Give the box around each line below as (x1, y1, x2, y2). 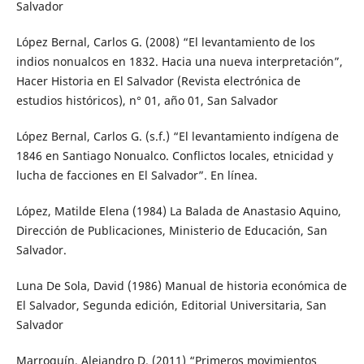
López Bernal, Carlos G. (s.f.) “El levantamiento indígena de (15, 128, 339, 145)
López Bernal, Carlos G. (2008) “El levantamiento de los (15, 34, 315, 50)
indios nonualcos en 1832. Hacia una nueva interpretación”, (15, 54, 343, 70)
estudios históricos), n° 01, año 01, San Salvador (15, 93, 278, 109)
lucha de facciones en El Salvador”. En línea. (15, 167, 258, 184)
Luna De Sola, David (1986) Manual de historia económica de (15, 278, 347, 294)
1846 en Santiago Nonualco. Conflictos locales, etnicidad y (15, 148, 333, 164)
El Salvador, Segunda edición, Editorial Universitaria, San (15, 297, 327, 314)
